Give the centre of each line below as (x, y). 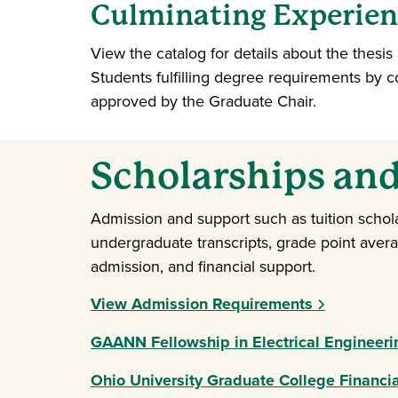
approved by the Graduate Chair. (203, 101)
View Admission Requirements (202, 304)
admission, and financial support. (203, 266)
